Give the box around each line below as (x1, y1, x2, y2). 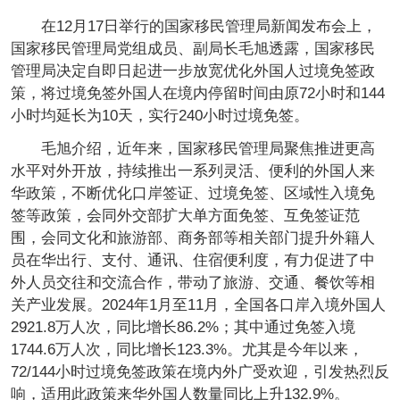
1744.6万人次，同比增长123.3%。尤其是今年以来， (10, 341, 363, 359)
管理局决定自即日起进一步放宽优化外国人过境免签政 (10, 62, 375, 80)
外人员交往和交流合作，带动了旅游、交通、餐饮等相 (10, 274, 375, 292)
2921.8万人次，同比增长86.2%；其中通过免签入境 (10, 319, 355, 337)
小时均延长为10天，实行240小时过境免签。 (10, 107, 309, 125)
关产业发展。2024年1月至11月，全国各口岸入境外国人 (10, 296, 386, 314)
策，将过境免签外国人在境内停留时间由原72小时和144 (10, 85, 385, 103)
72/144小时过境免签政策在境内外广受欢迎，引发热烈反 (10, 363, 389, 381)
